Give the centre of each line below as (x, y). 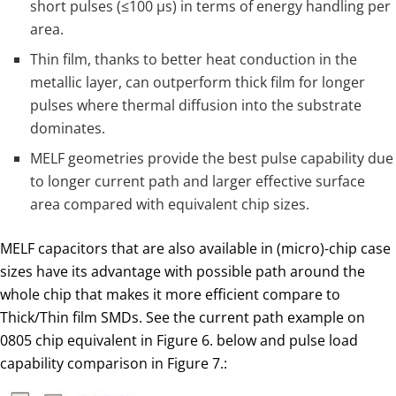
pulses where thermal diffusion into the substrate (196, 105)
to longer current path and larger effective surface (198, 181)
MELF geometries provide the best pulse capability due (212, 158)
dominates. (68, 128)
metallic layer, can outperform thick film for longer (198, 82)
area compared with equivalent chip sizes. (170, 204)
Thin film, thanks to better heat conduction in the (194, 59)
